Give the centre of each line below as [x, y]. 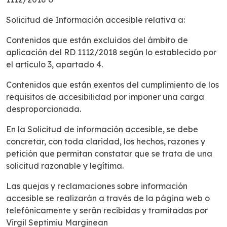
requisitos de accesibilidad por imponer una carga [105, 97]
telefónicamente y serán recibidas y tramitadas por [107, 211]
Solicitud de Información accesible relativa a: [96, 20]
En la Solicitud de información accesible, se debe [102, 129]
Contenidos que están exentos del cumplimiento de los [112, 85]
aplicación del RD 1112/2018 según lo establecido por [111, 52]
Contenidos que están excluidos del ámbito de [97, 40]
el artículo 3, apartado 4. [54, 65]
